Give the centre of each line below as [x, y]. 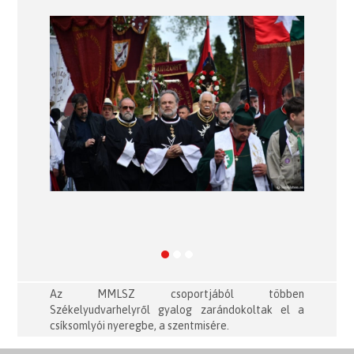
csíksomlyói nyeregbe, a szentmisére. [139, 325]
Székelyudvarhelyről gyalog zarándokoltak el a [177, 309]
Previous [85, 132]
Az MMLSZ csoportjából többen [177, 294]
